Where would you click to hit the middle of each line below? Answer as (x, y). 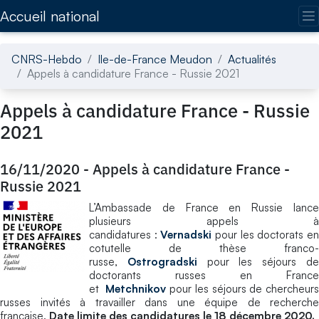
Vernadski (186, 234)
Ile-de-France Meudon (155, 59)
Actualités (252, 59)
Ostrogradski (162, 261)
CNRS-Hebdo (47, 59)
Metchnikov (136, 288)
